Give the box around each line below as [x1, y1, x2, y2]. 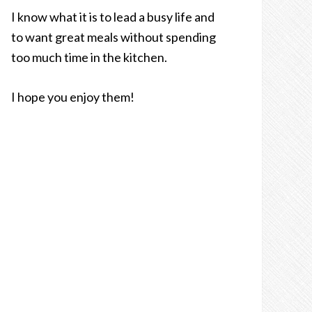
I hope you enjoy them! [11, 89, 134, 104]
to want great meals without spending [11, 29, 216, 45]
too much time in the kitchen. [11, 49, 167, 65]
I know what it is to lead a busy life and [11, 9, 214, 24]
